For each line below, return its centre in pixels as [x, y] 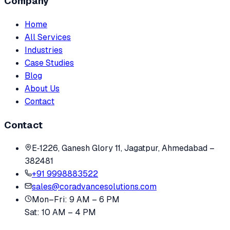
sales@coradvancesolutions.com [94, 187]
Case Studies [49, 63]
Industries [44, 50]
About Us [42, 88]
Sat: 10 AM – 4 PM [60, 213]
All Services [48, 37]
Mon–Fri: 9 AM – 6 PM [76, 200]
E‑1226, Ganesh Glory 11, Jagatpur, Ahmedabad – [123, 148]
